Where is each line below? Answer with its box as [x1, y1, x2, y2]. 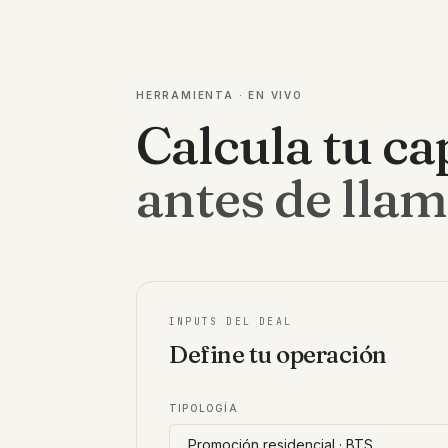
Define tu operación [169, 340, 387, 369]
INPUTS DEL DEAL [169, 315, 292, 328]
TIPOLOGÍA [169, 402, 238, 414]
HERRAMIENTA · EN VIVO [136, 89, 303, 101]
